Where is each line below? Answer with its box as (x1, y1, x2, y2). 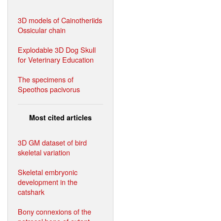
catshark (18, 186, 44, 197)
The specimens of (18, 74, 74, 84)
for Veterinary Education (18, 54, 94, 65)
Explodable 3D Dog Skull (18, 44, 96, 55)
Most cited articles (29, 112, 92, 122)
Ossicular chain (18, 24, 66, 35)
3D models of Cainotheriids (18, 14, 102, 25)
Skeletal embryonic (18, 166, 77, 177)
